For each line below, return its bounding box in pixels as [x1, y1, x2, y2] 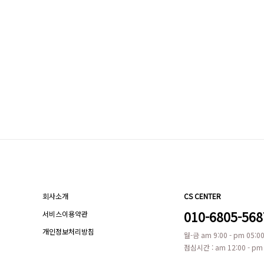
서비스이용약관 [42, 209, 88, 219]
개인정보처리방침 [42, 226, 94, 236]
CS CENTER [184, 191, 221, 201]
